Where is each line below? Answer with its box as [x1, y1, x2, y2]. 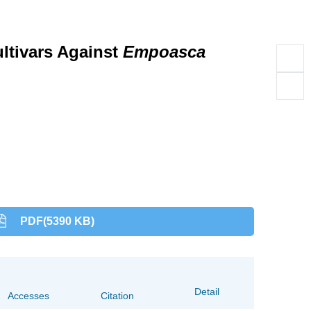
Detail [194, 286, 219, 297]
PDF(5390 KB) [19, 215, 94, 227]
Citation [101, 290, 135, 301]
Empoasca [123, 42, 205, 61]
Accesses [7, 290, 49, 301]
